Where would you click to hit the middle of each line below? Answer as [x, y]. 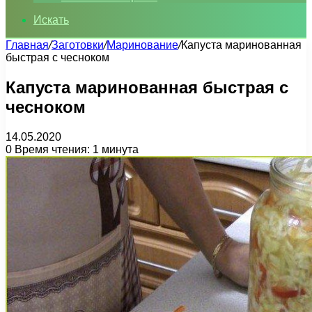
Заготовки [78, 45]
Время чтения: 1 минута [75, 149]
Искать [51, 20]
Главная [27, 45]
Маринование [142, 45]
